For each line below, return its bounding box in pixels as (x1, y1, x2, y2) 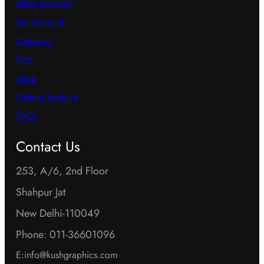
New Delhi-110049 (15, 206, 100, 222)
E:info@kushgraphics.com (15, 248, 117, 262)
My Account (15, 15, 64, 29)
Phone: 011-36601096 (15, 227, 115, 243)
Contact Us (15, 136, 80, 157)
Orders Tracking (15, 90, 78, 104)
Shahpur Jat (15, 184, 65, 200)
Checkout (15, 34, 53, 48)
